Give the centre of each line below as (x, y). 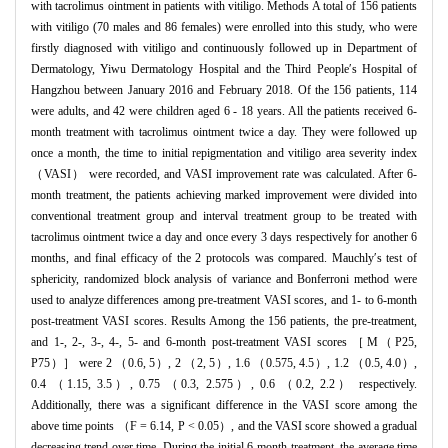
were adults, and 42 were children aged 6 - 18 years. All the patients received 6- (224, 111)
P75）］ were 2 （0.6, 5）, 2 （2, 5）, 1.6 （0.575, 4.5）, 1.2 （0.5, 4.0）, (224, 363)
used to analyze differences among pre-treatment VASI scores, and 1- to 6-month (224, 300)
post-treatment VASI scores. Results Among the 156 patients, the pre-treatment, (224, 321)
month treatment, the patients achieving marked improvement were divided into (224, 195)
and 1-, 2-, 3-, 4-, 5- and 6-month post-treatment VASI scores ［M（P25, (224, 342)
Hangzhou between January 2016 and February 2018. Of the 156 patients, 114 (224, 90)
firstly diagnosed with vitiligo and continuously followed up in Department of (224, 48)
